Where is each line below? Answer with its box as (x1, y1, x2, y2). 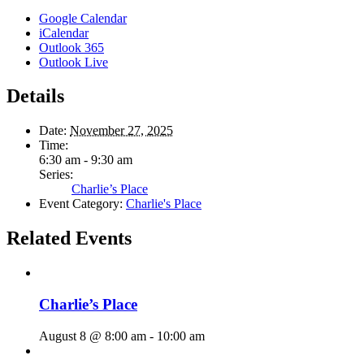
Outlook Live (39, 54, 108, 69)
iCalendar (39, 25, 89, 40)
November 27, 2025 (70, 123, 173, 138)
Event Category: (39, 197, 123, 211)
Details (6, 85, 64, 107)
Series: (39, 167, 73, 182)
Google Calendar (39, 11, 127, 25)
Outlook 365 (39, 40, 104, 54)
